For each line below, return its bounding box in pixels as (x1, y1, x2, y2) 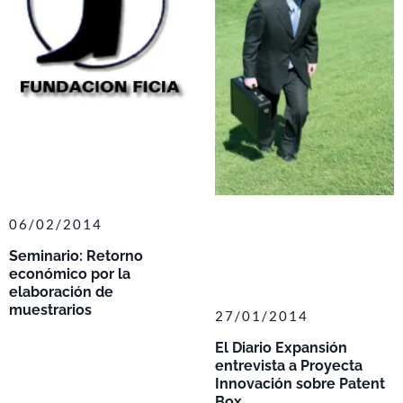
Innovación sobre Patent (215, 375, 385, 393)
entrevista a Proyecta (215, 357, 363, 375)
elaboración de (9, 282, 113, 300)
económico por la (9, 264, 130, 282)
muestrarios (9, 300, 92, 318)
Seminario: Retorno (9, 246, 143, 264)
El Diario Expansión (215, 339, 347, 357)
